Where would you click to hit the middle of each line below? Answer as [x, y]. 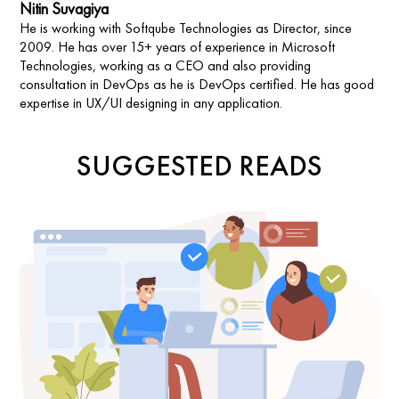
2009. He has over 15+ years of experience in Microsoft [178, 47]
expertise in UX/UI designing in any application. [151, 103]
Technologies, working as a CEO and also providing [166, 66]
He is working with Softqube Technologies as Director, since [186, 28]
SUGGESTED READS [199, 167]
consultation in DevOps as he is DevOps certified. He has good [197, 85]
